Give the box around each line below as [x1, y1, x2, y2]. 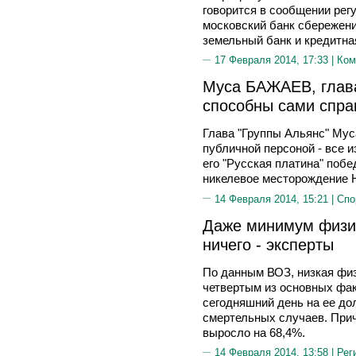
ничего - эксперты [203, 234, 334, 253]
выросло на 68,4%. [203, 325, 305, 339]
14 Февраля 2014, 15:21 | [215, 192, 337, 205]
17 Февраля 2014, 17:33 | [215, 54, 337, 66]
